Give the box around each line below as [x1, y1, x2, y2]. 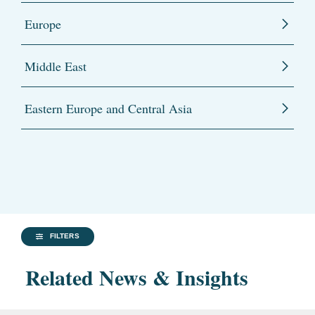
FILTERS [50, 232, 79, 240]
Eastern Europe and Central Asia [25, 100, 192, 117]
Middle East [25, 58, 86, 75]
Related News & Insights [25, 262, 248, 293]
